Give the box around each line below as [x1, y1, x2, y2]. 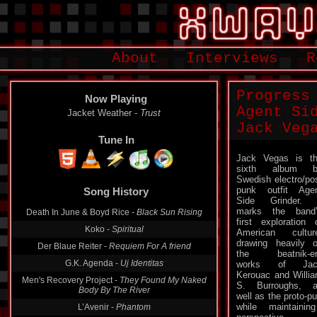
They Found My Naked [119, 275, 207, 285]
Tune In [98, 134, 134, 146]
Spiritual [111, 224, 144, 234]
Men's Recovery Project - [21, 275, 120, 285]
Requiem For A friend [108, 241, 191, 251]
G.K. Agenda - [64, 258, 120, 268]
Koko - [84, 224, 112, 234]
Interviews [186, 50, 278, 67]
